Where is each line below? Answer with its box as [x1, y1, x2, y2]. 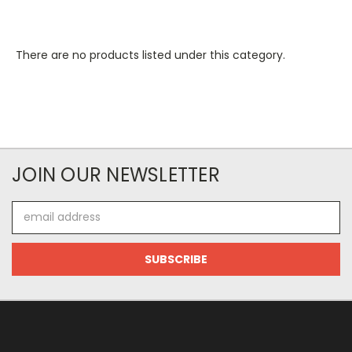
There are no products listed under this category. [16, 46, 285, 63]
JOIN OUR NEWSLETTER [12, 161, 220, 188]
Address [12, 217, 55, 233]
